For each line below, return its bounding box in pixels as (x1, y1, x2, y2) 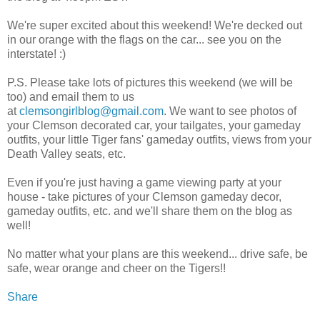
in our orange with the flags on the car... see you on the (7, 33, 281, 46)
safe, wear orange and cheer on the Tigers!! (7, 261, 226, 274)
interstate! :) (7, 47, 66, 60)
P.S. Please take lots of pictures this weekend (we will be (7, 76, 293, 89)
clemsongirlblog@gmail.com (19, 104, 164, 117)
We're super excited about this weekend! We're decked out (7, 19, 302, 31)
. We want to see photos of (164, 104, 296, 117)
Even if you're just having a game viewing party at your (7, 176, 281, 189)
